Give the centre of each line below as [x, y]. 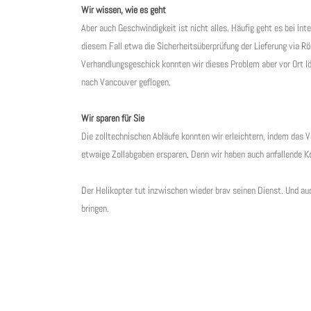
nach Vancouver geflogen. [126, 82]
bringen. [95, 209]
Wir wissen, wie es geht [124, 10]
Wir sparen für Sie [113, 118]
